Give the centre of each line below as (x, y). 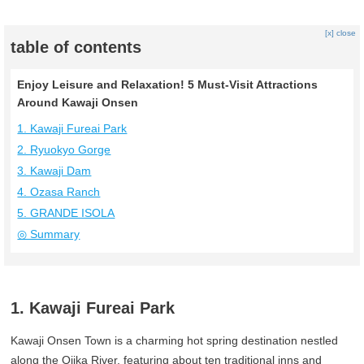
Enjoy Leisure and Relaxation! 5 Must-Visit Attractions (168, 85)
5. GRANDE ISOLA (66, 213)
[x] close (340, 33)
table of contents (76, 48)
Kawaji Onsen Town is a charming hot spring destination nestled (175, 341)
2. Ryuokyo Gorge (64, 150)
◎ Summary (49, 234)
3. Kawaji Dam (54, 171)
